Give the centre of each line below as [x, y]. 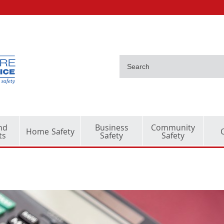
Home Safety [50, 133]
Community [173, 129]
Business [111, 129]
